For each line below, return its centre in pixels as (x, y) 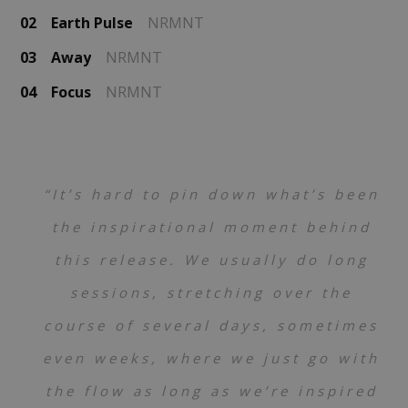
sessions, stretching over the (211, 293)
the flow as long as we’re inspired (211, 391)
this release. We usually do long (211, 260)
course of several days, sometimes (211, 326)
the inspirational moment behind (211, 227)
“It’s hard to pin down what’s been (211, 194)
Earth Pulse (92, 23)
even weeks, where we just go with (211, 358)
